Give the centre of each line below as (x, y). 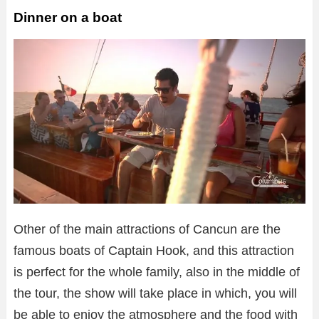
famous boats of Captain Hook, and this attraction (154, 250)
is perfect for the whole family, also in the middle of (157, 272)
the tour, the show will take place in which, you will (155, 293)
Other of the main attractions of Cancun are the (147, 229)
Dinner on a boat (68, 18)
